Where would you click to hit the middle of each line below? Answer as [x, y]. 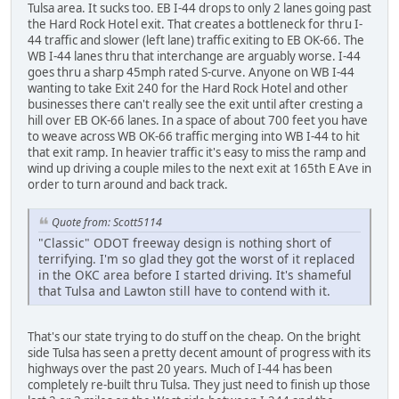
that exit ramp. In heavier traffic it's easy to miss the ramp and [197, 153]
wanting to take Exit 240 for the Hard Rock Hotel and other [188, 89]
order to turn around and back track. [128, 185]
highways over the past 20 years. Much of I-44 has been [180, 368]
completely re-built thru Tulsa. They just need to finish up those [199, 384]
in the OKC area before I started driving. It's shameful [195, 274]
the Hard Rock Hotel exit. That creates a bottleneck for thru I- [195, 24]
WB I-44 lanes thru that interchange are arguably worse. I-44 [194, 57]
